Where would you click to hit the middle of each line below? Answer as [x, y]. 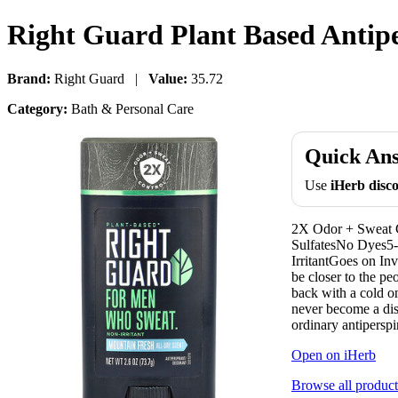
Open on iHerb [334, 354]
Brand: [29, 78]
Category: [37, 108]
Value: [168, 78]
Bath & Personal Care [131, 108]
